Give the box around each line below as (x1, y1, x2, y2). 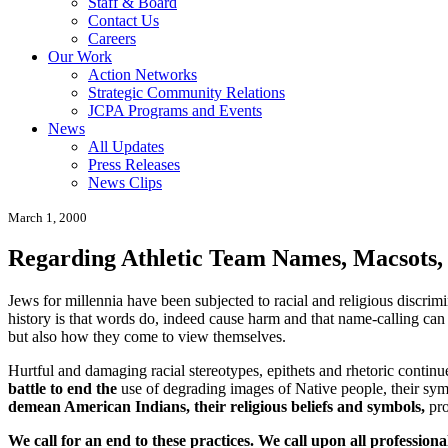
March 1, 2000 (8, 209, 87, 225)
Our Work (48, 47, 112, 65)
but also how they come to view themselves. (8, 328, 286, 346)
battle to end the (8, 380, 121, 398)
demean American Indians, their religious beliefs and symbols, (8, 398, 429, 416)
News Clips (88, 173, 162, 191)
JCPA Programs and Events (88, 101, 262, 119)
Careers (88, 29, 136, 47)
